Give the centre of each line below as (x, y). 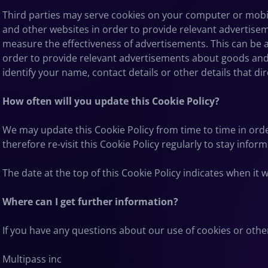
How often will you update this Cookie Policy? (111, 101)
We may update (39, 130)
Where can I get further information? (90, 201)
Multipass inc (32, 259)
